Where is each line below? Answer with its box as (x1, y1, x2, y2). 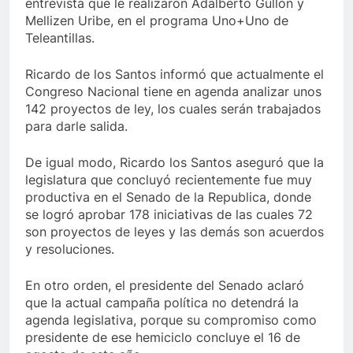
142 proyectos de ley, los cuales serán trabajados (25, 100, 321, 117)
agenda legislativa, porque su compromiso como (25, 311, 317, 328)
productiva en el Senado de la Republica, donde (25, 188, 311, 205)
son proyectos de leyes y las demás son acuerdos (25, 223, 324, 240)
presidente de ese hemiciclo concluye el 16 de (25, 329, 300, 345)
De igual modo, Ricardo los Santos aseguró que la (25, 154, 324, 170)
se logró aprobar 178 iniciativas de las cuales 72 (25, 206, 313, 222)
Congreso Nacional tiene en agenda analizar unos (25, 83, 321, 99)
